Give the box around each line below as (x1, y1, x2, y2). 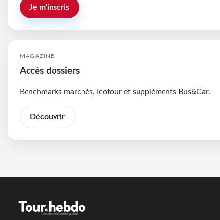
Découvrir (30, 113, 65, 121)
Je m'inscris (29, 3, 69, 12)
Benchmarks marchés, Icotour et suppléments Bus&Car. (20, 88, 210, 96)
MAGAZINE (20, 53, 55, 59)
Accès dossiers (20, 66, 80, 76)
